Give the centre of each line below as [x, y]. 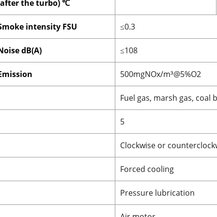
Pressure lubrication [157, 193]
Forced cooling [147, 169]
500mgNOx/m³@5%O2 [161, 74]
